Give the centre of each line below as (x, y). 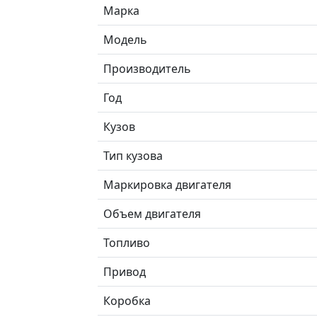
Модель (125, 39)
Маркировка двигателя (167, 184)
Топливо (127, 242)
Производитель (147, 68)
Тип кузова (133, 155)
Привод (125, 271)
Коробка (127, 300)
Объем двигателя (152, 213)
